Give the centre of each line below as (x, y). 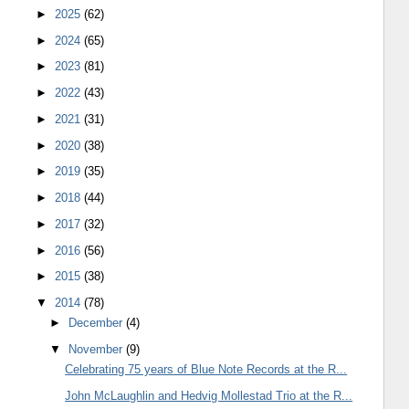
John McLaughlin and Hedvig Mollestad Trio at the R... (209, 396)
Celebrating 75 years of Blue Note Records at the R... (206, 370)
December (98, 323)
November (98, 349)
